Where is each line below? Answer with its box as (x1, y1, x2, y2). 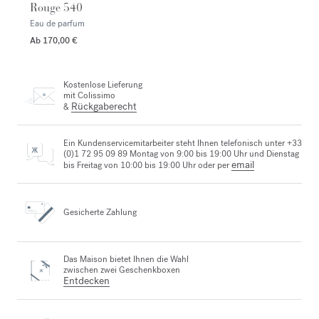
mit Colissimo (63, 90, 115, 102)
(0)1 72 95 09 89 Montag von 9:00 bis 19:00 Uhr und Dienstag (63, 147, 299, 159)
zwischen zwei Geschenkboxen (63, 263, 180, 276)
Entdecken (63, 273, 110, 288)
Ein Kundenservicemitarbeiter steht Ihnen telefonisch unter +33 (63, 137, 302, 149)
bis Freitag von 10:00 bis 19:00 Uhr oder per (63, 159, 231, 171)
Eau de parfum (30, 17, 85, 29)
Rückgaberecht (71, 100, 137, 114)
